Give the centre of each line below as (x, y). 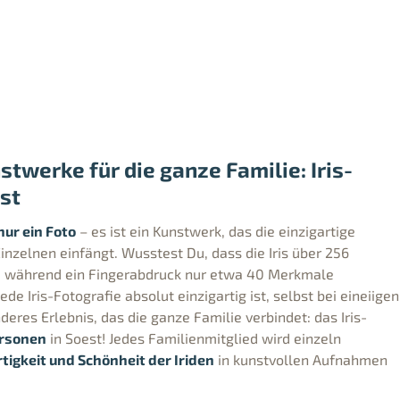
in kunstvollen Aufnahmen (301, 359)
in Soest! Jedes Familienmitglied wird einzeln (194, 337)
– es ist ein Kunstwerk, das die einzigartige (216, 230)
